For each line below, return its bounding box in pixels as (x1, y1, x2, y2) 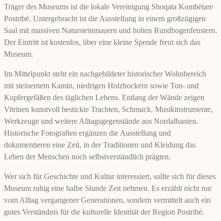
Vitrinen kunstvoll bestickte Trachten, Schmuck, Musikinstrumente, (4, 105, 213, 114)
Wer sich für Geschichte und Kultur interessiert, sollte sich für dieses (4, 172, 216, 181)
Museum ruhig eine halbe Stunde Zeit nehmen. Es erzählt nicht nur (4, 184, 212, 193)
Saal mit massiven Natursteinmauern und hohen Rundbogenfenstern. (4, 26, 217, 35)
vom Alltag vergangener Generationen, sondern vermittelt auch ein (4, 196, 211, 205)
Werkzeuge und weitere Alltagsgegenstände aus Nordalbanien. (4, 117, 198, 126)
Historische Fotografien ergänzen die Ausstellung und (4, 129, 171, 138)
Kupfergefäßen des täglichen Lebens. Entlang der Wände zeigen (4, 93, 204, 102)
